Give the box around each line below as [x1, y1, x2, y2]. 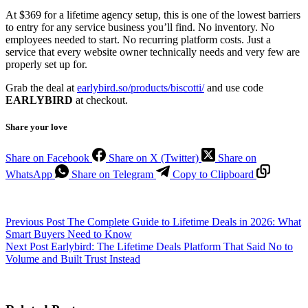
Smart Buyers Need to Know [5, 228, 132, 241]
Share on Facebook [5, 152, 89, 164]
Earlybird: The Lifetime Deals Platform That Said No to [51, 241, 293, 253]
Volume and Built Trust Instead [5, 253, 140, 265]
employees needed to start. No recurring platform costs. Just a [5, 34, 271, 46]
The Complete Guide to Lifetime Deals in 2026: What [67, 216, 301, 228]
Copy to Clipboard [173, 168, 254, 181]
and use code [204, 82, 263, 94]
